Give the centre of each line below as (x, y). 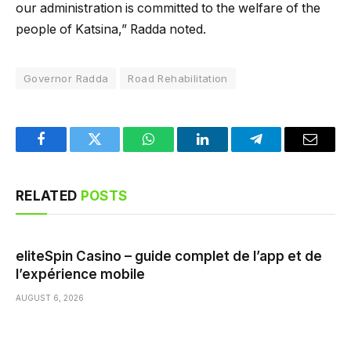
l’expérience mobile (80, 274)
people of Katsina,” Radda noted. (111, 29)
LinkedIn (227, 151)
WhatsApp (178, 151)
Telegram (282, 151)
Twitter (114, 151)
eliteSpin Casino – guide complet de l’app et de (169, 256)
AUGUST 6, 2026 (50, 297)
